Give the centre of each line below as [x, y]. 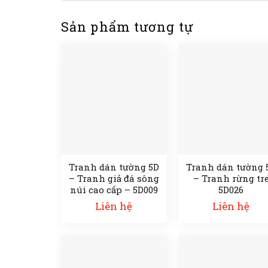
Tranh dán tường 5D [114, 167]
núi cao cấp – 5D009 [114, 190]
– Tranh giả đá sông [114, 179]
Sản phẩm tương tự [127, 27]
